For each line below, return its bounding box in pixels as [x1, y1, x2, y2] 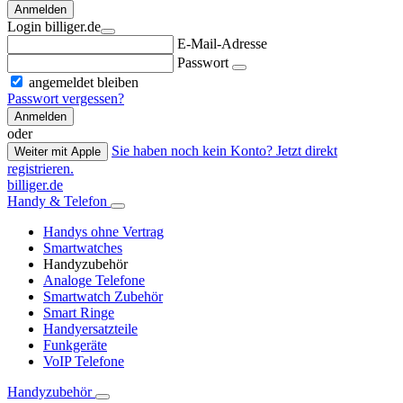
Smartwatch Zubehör [43, 289, 163, 305]
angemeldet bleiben [29, 75, 139, 91]
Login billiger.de [7, 19, 101, 35]
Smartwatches [43, 240, 122, 256]
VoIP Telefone [43, 354, 124, 370]
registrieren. [7, 161, 74, 177]
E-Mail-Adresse [177, 36, 267, 52]
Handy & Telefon [7, 193, 111, 210]
